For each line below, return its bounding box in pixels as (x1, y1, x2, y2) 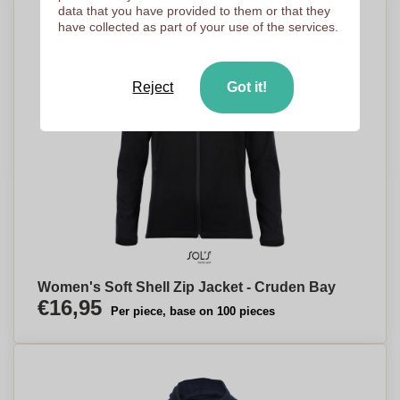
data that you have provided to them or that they (57, 4, 330, 18)
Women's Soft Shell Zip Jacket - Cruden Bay (37, 279, 336, 295)
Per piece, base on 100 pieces (111, 304, 275, 318)
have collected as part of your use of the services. (57, 20, 338, 34)
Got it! (227, 79, 268, 95)
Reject (132, 79, 174, 95)
